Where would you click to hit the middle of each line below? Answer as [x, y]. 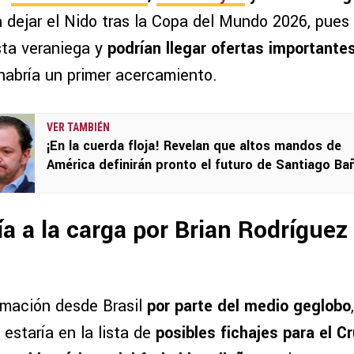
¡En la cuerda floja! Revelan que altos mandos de [194, 146]
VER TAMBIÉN [78, 128]
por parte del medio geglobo [249, 306]
